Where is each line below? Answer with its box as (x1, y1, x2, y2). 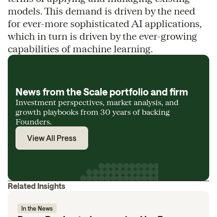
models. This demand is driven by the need (8, 5, 195, 16)
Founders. (15, 117, 52, 126)
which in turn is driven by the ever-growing (8, 30, 197, 42)
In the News (21, 205, 53, 212)
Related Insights (8, 181, 65, 190)
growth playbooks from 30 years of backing (15, 107, 170, 116)
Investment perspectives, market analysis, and (15, 97, 179, 107)
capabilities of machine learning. (8, 43, 153, 54)
